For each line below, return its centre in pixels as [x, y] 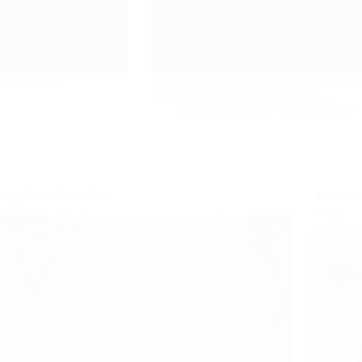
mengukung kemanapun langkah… [242, 95]
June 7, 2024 [321, 109]
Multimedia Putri [227, 109]
